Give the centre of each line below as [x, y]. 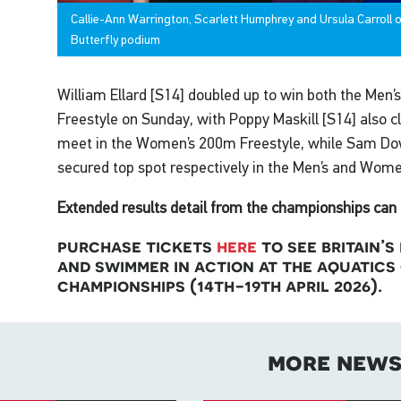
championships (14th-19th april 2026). [220, 286]
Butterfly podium [116, 40]
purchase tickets [137, 246]
